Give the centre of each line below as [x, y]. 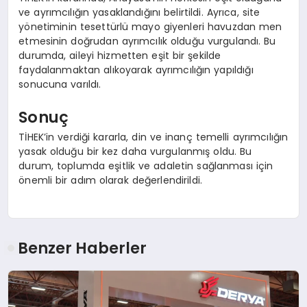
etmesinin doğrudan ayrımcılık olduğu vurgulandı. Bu [147, 41]
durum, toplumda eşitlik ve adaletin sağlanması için [146, 166]
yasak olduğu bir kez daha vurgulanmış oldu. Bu [135, 152]
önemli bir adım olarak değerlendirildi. [111, 181]
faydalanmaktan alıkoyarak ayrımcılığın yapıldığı [136, 70]
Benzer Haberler [83, 248]
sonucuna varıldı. [60, 85]
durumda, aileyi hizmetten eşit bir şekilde [120, 56]
